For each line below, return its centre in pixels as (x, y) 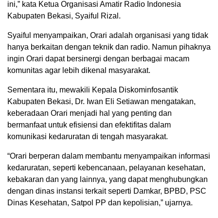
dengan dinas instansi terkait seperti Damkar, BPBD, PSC (107, 191)
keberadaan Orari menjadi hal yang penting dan (90, 113)
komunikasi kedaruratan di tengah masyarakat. (88, 136)
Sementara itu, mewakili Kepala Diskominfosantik (93, 90)
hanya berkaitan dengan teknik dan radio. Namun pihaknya (109, 47)
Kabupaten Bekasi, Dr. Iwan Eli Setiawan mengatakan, (101, 101)
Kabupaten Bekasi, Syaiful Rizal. (64, 16)
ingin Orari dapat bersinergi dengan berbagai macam (98, 58)
